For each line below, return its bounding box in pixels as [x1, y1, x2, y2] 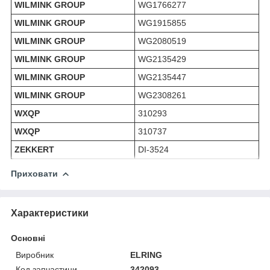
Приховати [11, 169, 58, 179]
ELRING [130, 250, 163, 260]
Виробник [16, 250, 54, 260]
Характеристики [11, 207, 89, 218]
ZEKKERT [14, 145, 54, 155]
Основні [11, 233, 45, 243]
